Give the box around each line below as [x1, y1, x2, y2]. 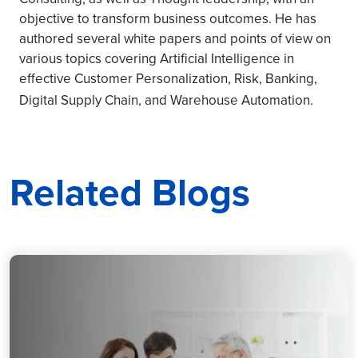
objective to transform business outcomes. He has [19, 9, 316, 28]
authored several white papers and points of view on [19, 29, 331, 48]
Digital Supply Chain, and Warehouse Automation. [19, 90, 313, 109]
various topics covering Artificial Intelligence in [19, 49, 294, 68]
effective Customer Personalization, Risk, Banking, [19, 69, 317, 88]
